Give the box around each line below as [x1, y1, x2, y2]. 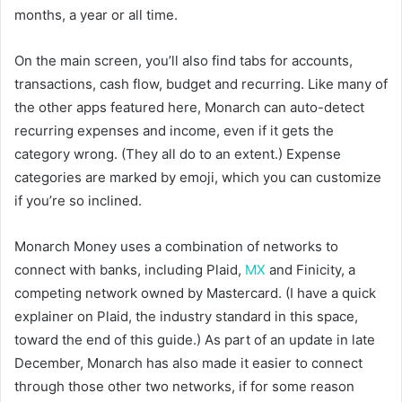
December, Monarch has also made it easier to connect [14, 354, 363, 371]
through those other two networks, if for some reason [14, 377, 354, 395]
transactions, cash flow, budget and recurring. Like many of [14, 74, 388, 92]
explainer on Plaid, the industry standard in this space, [14, 307, 358, 325]
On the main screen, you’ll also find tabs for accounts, [14, 51, 353, 69]
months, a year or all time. [14, 5, 178, 23]
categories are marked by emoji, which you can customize [14, 168, 381, 186]
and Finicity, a [266, 260, 355, 278]
